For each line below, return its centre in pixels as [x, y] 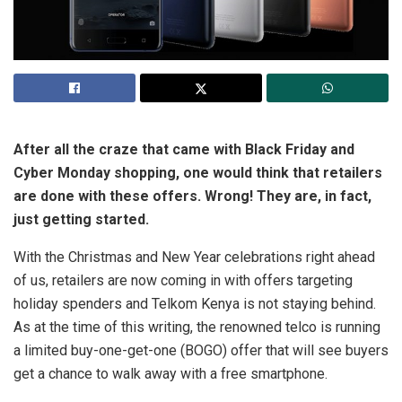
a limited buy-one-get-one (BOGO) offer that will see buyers [201, 351]
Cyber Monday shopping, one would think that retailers [198, 173]
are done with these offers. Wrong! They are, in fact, [192, 197]
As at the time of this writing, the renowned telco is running [197, 328]
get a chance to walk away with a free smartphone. [170, 374]
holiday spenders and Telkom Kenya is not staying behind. [195, 304]
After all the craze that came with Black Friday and [184, 150]
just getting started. [81, 220]
